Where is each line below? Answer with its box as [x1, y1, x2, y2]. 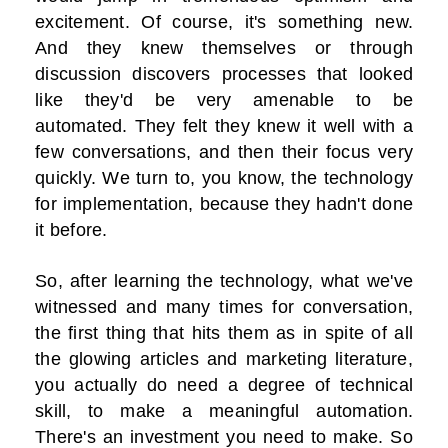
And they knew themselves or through [35, 38, 413, 59]
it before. [35, 220, 108, 241]
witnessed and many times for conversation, [35, 297, 413, 318]
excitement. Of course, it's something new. [35, 12, 413, 33]
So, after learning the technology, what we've [35, 271, 413, 292]
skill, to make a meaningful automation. [35, 401, 413, 422]
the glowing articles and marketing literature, [35, 349, 413, 370]
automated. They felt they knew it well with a [35, 116, 413, 137]
